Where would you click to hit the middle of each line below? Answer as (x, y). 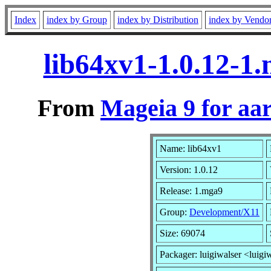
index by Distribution (158, 20)
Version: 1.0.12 (189, 169)
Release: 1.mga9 (191, 191)
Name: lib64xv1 (191, 148)
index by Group (77, 20)
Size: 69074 (182, 233)
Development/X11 (224, 212)
